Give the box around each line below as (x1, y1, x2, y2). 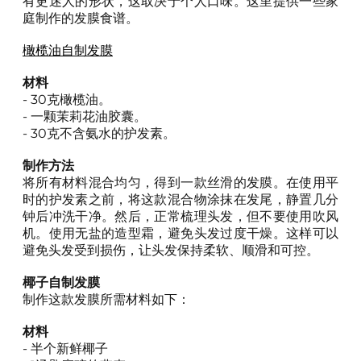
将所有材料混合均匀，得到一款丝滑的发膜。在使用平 (23, 174, 338, 190)
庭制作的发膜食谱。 (23, 10, 139, 26)
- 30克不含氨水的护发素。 (23, 125, 176, 141)
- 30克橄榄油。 (23, 91, 111, 107)
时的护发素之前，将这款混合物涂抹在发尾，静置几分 (23, 191, 338, 207)
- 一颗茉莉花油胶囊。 (23, 108, 147, 124)
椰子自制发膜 (23, 274, 100, 290)
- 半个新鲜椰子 (23, 340, 108, 356)
